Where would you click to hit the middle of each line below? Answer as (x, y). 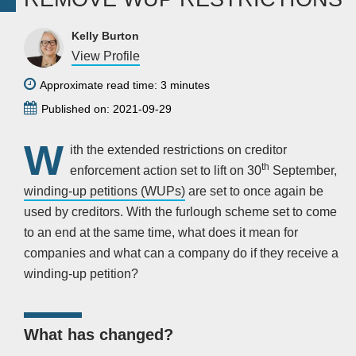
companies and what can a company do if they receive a (181, 253)
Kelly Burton (105, 36)
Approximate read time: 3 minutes (125, 85)
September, (303, 171)
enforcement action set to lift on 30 (166, 171)
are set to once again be (254, 192)
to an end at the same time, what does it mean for (161, 233)
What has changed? (99, 335)
